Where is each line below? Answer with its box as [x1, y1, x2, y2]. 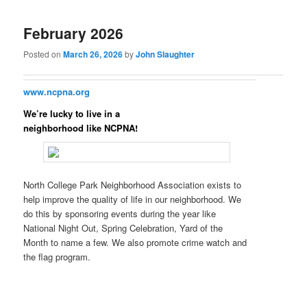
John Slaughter [136, 48, 195, 61]
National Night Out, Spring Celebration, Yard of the [23, 221, 223, 234]
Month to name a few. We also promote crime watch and [23, 235, 247, 249]
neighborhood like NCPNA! [23, 121, 138, 134]
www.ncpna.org [23, 85, 90, 99]
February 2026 [23, 22, 124, 43]
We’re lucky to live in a [23, 106, 121, 120]
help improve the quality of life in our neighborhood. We [23, 192, 242, 206]
